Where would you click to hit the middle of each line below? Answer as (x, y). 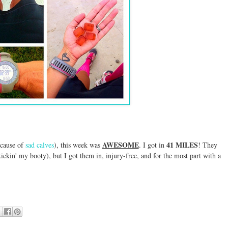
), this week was (78, 145)
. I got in (152, 145)
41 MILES (182, 145)
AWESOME (120, 145)
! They (207, 145)
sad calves (39, 145)
